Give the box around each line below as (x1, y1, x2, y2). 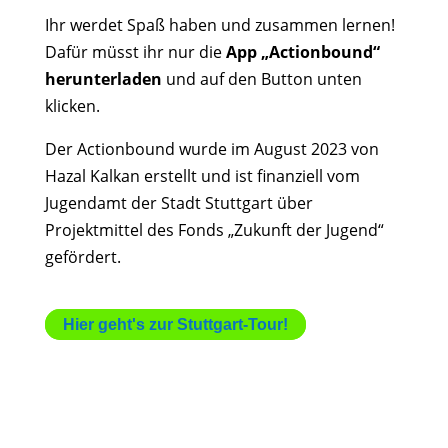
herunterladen (44, 68, 162, 90)
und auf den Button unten (161, 68, 362, 90)
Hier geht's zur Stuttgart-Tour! (62, 316, 288, 333)
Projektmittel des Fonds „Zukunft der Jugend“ (44, 219, 384, 241)
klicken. (44, 95, 100, 117)
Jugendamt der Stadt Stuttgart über (44, 192, 313, 214)
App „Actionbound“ (225, 41, 380, 63)
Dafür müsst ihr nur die (44, 41, 226, 63)
